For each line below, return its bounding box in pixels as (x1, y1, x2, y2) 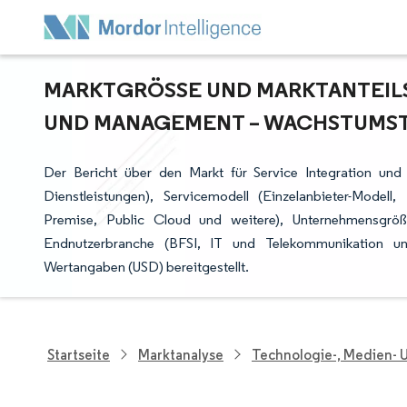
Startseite (47, 345, 110, 363)
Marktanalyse (138, 345, 223, 363)
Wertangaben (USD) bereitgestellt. (44, 258, 249, 275)
